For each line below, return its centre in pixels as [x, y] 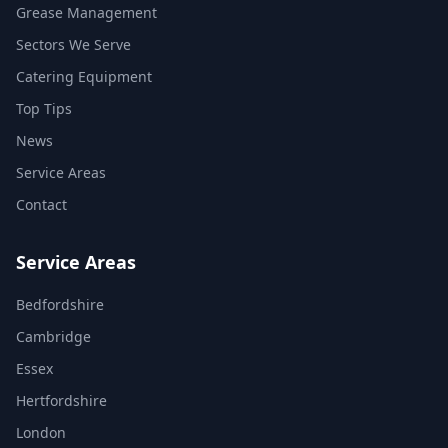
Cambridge [53, 336]
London [41, 432]
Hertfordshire [61, 400]
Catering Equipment [84, 76]
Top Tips [44, 108]
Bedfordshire [60, 304]
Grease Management [86, 12]
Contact [41, 204]
